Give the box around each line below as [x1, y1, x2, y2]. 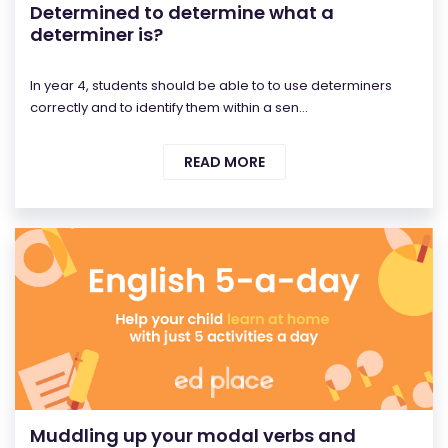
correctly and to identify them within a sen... [30, 97, 308, 117]
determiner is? [30, 21, 163, 47]
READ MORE [183, 151, 265, 172]
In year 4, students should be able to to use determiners [30, 75, 392, 95]
